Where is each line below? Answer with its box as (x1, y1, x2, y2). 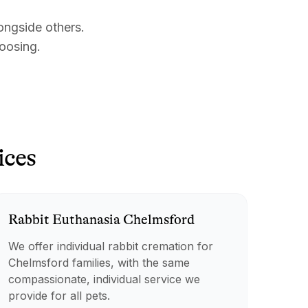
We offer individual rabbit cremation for (8, 239, 213, 253)
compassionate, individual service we (8, 272, 200, 286)
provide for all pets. (8, 289, 110, 302)
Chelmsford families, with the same (8, 256, 190, 269)
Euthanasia (52, 212, 120, 228)
